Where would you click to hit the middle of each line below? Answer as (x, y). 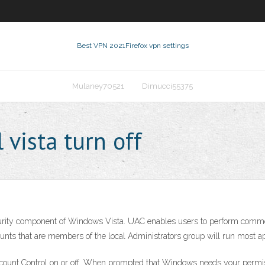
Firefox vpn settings (157, 46)
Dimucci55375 (167, 86)
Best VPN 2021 (101, 46)
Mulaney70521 (98, 86)
